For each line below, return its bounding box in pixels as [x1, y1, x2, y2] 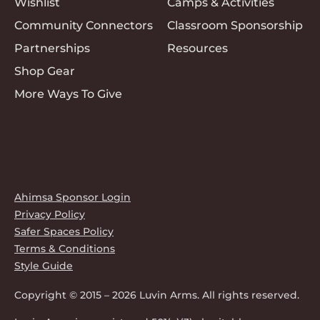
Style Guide [14, 259, 73, 272]
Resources [167, 41, 228, 55]
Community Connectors [14, 18, 153, 32]
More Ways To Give [14, 86, 122, 101]
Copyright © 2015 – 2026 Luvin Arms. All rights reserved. [14, 288, 299, 301]
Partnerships [14, 41, 90, 55]
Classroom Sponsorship [167, 18, 303, 32]
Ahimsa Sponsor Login [14, 190, 131, 204]
